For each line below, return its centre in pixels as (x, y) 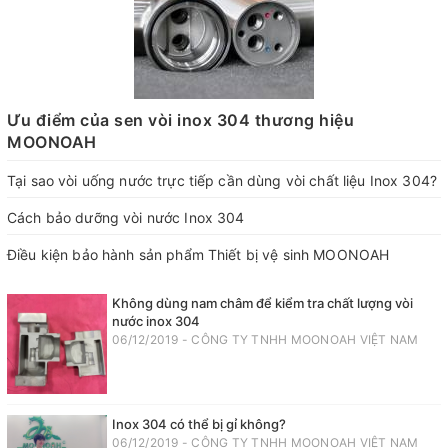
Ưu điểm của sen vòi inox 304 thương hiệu (180, 120)
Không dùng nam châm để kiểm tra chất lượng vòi (262, 303)
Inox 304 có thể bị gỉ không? (199, 424)
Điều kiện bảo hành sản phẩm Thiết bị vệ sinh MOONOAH (198, 254)
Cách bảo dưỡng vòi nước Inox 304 (126, 217)
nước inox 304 (156, 321)
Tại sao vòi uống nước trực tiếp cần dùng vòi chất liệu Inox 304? (222, 180)
